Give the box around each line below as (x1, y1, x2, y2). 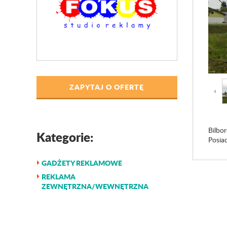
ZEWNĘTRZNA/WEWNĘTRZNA (42, 181, 148, 191)
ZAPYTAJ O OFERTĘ (69, 82, 144, 92)
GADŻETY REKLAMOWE (42, 158, 122, 168)
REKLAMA (42, 171, 75, 181)
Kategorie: (36, 128, 93, 146)
